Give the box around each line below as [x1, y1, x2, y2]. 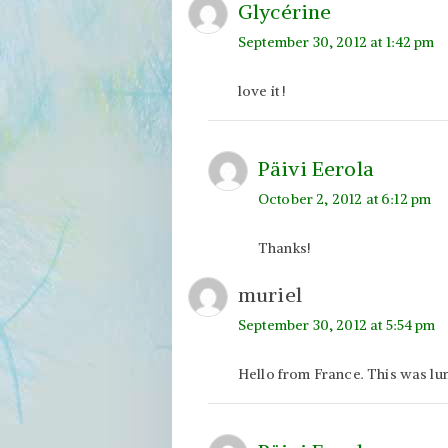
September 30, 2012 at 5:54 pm [238, 315, 436, 334]
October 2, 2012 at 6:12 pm [258, 189, 432, 208]
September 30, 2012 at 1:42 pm [238, 32, 435, 51]
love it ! [238, 81, 286, 100]
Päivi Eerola [258, 155, 374, 181]
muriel [238, 281, 302, 307]
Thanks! [258, 238, 311, 257]
